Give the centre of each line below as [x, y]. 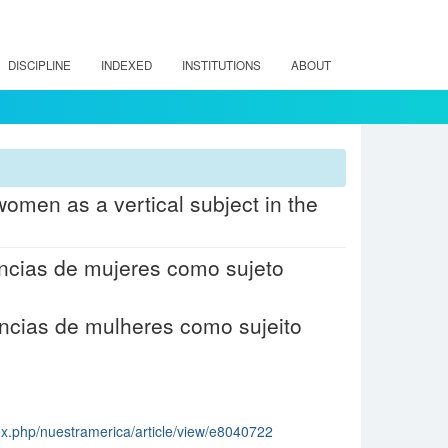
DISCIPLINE [39, 65]
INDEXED [126, 65]
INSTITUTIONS [221, 65]
